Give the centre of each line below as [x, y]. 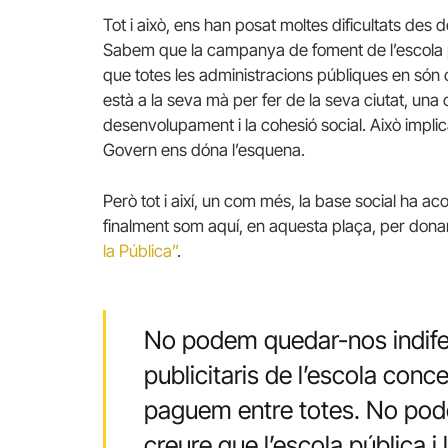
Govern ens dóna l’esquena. [204, 150]
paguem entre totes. [254, 409]
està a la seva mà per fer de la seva [233, 100]
